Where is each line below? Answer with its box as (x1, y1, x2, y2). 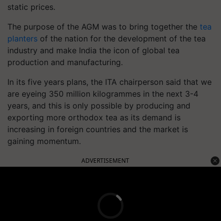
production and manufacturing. (7, 57, 123, 67)
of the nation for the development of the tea (37, 34, 206, 43)
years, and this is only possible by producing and (7, 101, 190, 110)
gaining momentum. (7, 136, 81, 146)
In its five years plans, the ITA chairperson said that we (7, 77, 212, 87)
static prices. (7, 2, 55, 12)
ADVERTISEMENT (81, 156, 129, 165)
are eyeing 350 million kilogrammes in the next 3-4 (7, 89, 198, 99)
